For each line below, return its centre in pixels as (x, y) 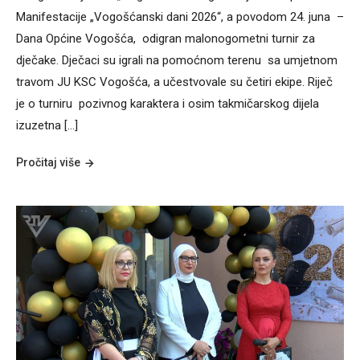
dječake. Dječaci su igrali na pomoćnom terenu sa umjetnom (177, 61)
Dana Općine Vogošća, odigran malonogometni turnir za (166, 39)
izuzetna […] (47, 126)
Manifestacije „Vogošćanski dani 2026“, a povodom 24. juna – (180, 17)
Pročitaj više (48, 163)
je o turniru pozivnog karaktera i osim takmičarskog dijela (168, 104)
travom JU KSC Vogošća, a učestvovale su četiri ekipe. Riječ (174, 82)
